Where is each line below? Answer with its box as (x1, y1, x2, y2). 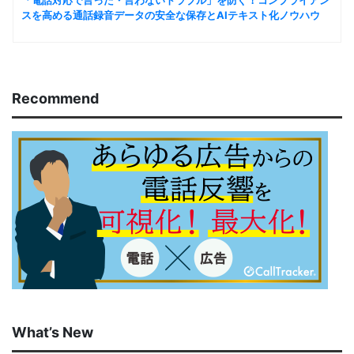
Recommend (12, 90, 99, 107)
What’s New (12, 324, 93, 341)
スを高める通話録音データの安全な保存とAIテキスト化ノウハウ (21, 8, 320, 21)
